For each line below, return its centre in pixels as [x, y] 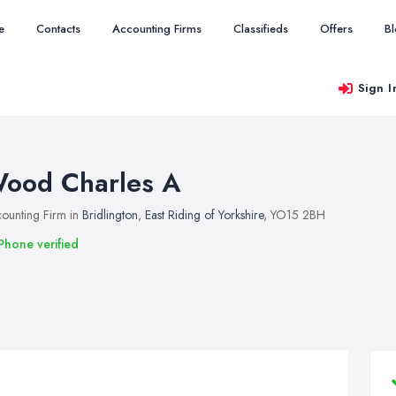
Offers [336, 29]
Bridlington [110, 215]
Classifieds [261, 29]
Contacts [58, 29]
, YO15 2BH [294, 215]
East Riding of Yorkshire [204, 215]
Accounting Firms [157, 29]
